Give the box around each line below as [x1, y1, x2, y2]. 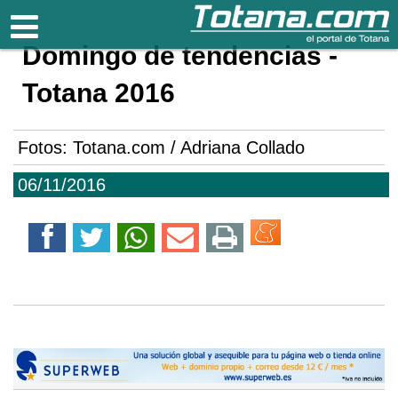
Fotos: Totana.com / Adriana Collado [18, 138, 305, 158]
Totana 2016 [22, 78, 175, 107]
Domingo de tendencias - [22, 41, 338, 70]
